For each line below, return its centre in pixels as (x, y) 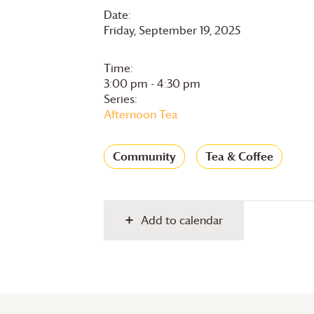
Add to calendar (182, 220)
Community (144, 156)
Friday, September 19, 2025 (172, 30)
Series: (121, 98)
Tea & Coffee (239, 156)
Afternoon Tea (141, 114)
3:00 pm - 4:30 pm (152, 83)
